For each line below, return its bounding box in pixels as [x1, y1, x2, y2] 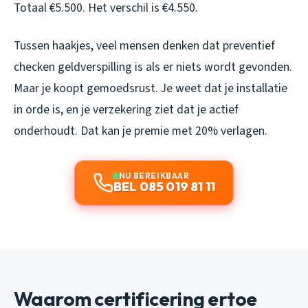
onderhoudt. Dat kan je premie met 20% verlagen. [14, 122, 267, 140]
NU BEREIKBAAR [118, 170, 190, 181]
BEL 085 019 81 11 [113, 178, 216, 195]
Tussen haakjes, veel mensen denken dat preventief [14, 36, 275, 54]
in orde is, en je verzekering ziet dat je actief [14, 100, 239, 118]
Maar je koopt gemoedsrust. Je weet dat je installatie [14, 79, 287, 97]
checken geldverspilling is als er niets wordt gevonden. [14, 58, 292, 76]
